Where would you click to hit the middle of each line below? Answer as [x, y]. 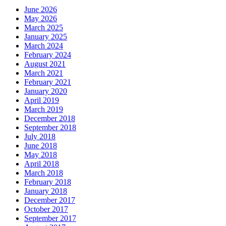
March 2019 [44, 109]
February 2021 [48, 82]
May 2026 [41, 18]
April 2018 [42, 163]
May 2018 [41, 154]
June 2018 [41, 145]
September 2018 [50, 127]
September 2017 [50, 218]
